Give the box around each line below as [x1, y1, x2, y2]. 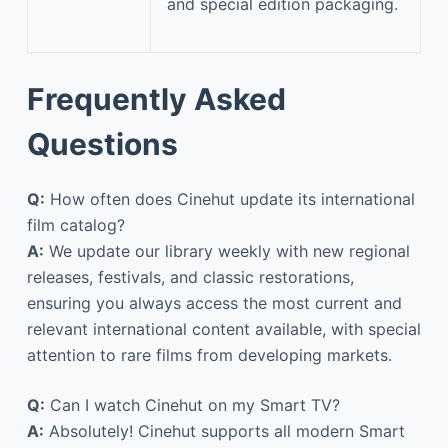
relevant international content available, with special [26, 318, 421, 339]
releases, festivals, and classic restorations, [26, 266, 354, 287]
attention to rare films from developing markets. [26, 344, 392, 365]
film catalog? [26, 214, 125, 235]
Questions [26, 125, 178, 162]
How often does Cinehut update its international [44, 188, 415, 209]
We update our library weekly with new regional [43, 240, 410, 261]
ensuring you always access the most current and [26, 292, 402, 313]
